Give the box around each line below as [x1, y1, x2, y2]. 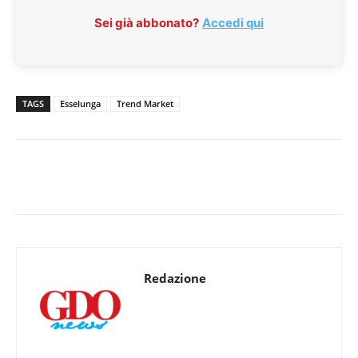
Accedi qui [202, 15, 264, 31]
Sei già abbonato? [94, 15, 199, 31]
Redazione [144, 270, 206, 287]
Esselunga [60, 97, 101, 110]
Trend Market [117, 97, 173, 110]
